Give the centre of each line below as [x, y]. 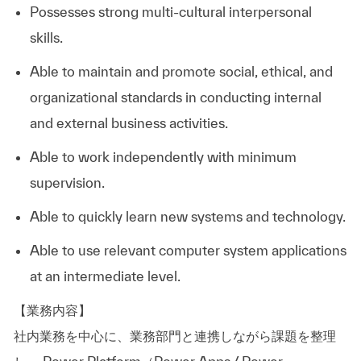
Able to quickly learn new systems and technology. [187, 216]
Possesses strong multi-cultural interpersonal [170, 11]
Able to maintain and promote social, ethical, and [181, 71]
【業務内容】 [52, 309]
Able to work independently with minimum [163, 156]
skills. [46, 37]
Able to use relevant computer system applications [188, 250]
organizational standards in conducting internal [175, 97]
